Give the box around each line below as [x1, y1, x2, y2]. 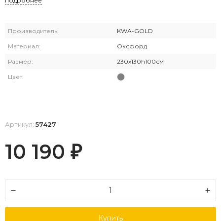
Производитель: [8, 27, 59, 35]
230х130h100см [117, 57, 164, 65]
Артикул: [5, 120, 36, 128]
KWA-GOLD [117, 27, 153, 35]
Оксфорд [117, 42, 147, 50]
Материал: [8, 42, 40, 50]
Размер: [8, 57, 33, 65]
